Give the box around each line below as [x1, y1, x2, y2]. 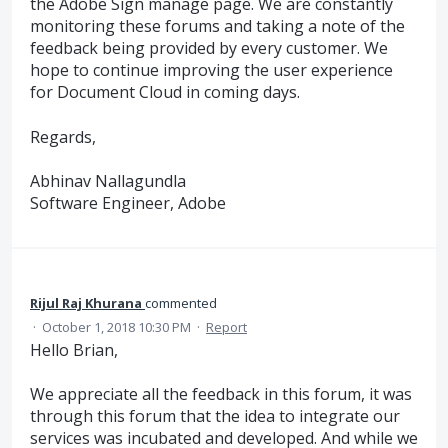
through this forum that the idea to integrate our [30, 404, 400, 427]
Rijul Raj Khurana [30, 293, 142, 312]
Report [206, 317, 247, 336]
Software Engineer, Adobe [30, 192, 226, 215]
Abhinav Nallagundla [30, 170, 186, 193]
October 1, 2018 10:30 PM [42, 317, 191, 336]
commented [145, 293, 217, 312]
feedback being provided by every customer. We [30, 37, 388, 60]
